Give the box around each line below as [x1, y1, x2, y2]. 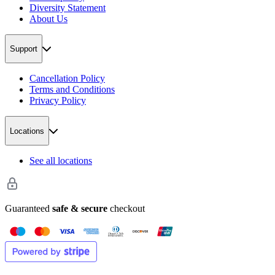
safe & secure [52, 203, 107, 214]
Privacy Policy [29, 95, 86, 106]
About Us [29, 13, 68, 24]
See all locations [29, 155, 92, 166]
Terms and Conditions [29, 84, 115, 95]
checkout [107, 203, 145, 214]
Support [10, 44, 37, 53]
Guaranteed [5, 203, 52, 214]
